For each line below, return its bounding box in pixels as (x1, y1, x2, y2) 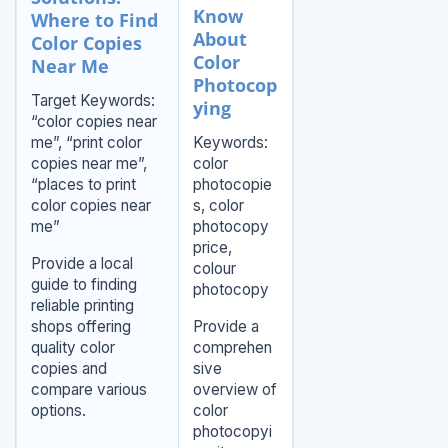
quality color (30, 338, 115, 358)
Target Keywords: (30, 91, 155, 111)
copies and (30, 359, 107, 379)
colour (192, 259, 236, 279)
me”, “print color (30, 133, 142, 153)
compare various (30, 380, 147, 400)
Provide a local (30, 254, 133, 274)
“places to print (30, 175, 136, 195)
